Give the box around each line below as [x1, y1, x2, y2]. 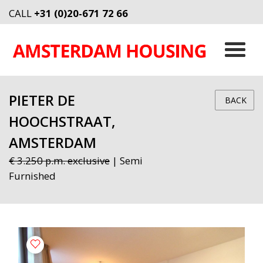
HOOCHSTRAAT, [9, 112, 115, 131]
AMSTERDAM [9, 133, 96, 152]
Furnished [9, 168, 56, 183]
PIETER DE [9, 90, 75, 110]
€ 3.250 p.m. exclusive [9, 153, 110, 167]
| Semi [110, 153, 143, 167]
